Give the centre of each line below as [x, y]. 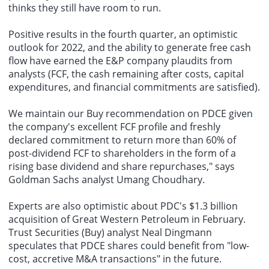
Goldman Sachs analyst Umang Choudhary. [107, 179]
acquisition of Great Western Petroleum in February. [127, 219]
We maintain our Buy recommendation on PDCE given [131, 113]
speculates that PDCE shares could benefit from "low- [129, 245]
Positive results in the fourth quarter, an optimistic [123, 34]
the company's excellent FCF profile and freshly [114, 126]
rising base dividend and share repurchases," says [122, 166]
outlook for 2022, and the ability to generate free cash [130, 47]
